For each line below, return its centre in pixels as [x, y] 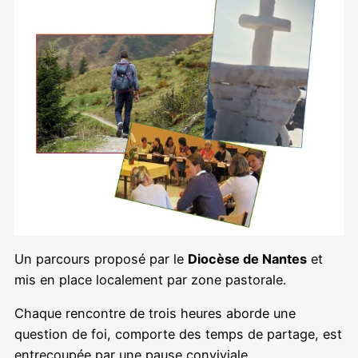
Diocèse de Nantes [247, 259]
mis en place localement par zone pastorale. [150, 280]
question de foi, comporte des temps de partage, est [178, 334]
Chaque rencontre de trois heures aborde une [155, 314]
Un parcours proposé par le [101, 259]
